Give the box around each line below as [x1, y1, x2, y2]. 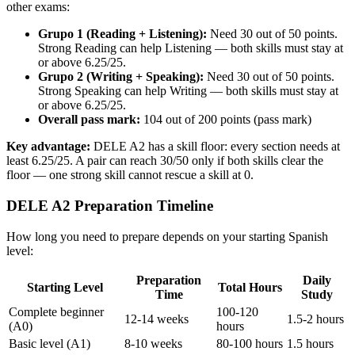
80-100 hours [216, 336, 283, 350]
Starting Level [27, 280, 103, 294]
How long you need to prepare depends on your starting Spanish [6, 229, 328, 243]
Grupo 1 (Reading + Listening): [38, 27, 210, 41]
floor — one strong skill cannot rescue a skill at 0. [6, 168, 254, 182]
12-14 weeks [124, 311, 189, 326]
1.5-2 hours [287, 311, 344, 326]
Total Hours [218, 280, 282, 294]
